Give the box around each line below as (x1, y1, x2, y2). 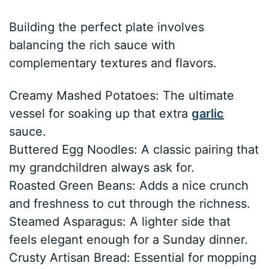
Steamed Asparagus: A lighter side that (9, 214, 231, 229)
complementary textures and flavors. (9, 56, 217, 71)
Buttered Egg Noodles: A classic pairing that (9, 142, 259, 157)
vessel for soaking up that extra (9, 106, 192, 121)
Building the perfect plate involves (9, 20, 205, 35)
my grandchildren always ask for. (9, 160, 195, 175)
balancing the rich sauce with (9, 38, 176, 53)
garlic (192, 106, 225, 121)
